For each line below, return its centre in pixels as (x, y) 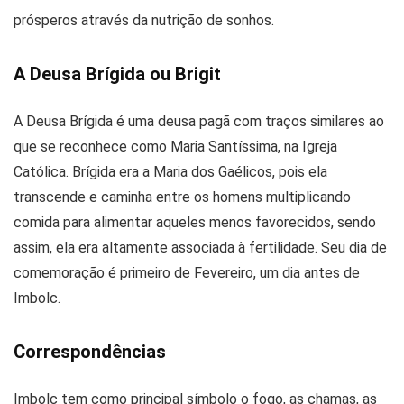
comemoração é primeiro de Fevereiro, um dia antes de (187, 272)
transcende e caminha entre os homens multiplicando (182, 197)
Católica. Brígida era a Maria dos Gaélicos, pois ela (170, 171)
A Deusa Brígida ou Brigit (117, 73)
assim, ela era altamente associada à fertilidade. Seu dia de (200, 247)
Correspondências (90, 351)
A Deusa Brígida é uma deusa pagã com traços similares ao (199, 121)
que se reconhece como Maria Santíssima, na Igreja (175, 146)
